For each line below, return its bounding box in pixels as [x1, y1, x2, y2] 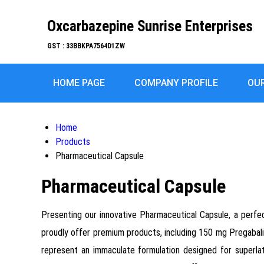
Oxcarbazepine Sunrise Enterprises [47, 18, 253, 35]
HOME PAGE [53, 77, 105, 88]
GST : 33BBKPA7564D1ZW [47, 42, 125, 50]
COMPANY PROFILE [134, 77, 218, 88]
